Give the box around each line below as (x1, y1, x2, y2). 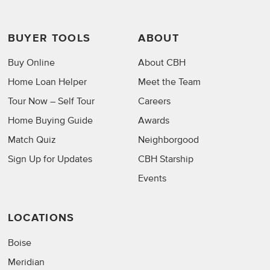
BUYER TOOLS (7, 32, 91, 46)
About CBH (138, 57, 186, 69)
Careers (138, 95, 171, 108)
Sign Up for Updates (7, 153, 92, 166)
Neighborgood (138, 134, 199, 146)
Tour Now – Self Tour (7, 95, 95, 108)
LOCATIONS (7, 212, 75, 225)
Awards (138, 115, 170, 127)
